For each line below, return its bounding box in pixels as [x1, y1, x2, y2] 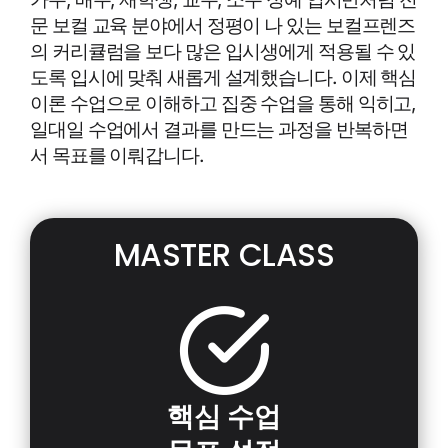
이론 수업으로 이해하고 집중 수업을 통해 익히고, [30, 90, 417, 115]
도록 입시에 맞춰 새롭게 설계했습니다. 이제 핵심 [30, 64, 417, 89]
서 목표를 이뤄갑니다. [30, 142, 204, 167]
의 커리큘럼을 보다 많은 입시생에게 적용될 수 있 [30, 38, 416, 63]
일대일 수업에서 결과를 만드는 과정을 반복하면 [30, 116, 408, 141]
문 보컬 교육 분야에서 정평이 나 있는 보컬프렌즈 [30, 12, 416, 37]
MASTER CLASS [113, 232, 335, 277]
